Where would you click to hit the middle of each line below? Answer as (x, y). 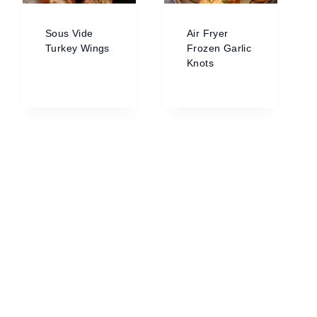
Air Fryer (208, 33)
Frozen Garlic (219, 48)
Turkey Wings (77, 48)
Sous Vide (69, 33)
